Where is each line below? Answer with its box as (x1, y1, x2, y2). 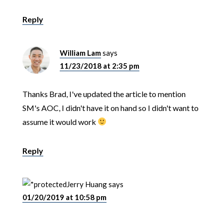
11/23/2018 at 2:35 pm (59, 61, 139, 70)
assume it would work (22, 116, 98, 126)
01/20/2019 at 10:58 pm (22, 192, 107, 202)
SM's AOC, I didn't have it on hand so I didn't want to (22, 103, 199, 112)
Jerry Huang (66, 179, 107, 189)
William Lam (59, 48, 101, 57)
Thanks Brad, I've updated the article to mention (22, 89, 186, 99)
